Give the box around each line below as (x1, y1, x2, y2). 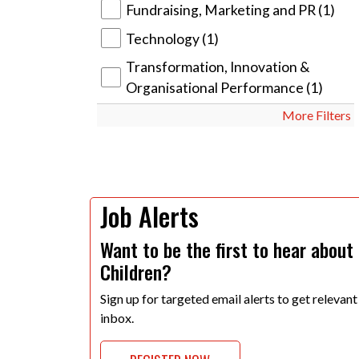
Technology (126, 30, 202, 47)
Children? (100, 256, 171, 286)
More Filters (281, 107, 351, 123)
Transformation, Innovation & (126, 58, 310, 75)
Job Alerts (100, 196, 199, 235)
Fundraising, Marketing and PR (126, 2, 318, 18)
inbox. (100, 309, 134, 325)
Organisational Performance (126, 79, 306, 96)
